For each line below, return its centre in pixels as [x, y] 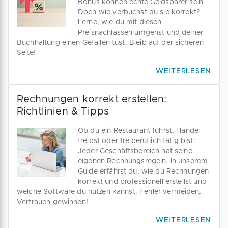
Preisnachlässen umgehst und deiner [141, 33]
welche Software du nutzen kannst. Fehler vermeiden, [109, 192]
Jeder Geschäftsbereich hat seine [135, 151]
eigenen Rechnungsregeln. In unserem [143, 161]
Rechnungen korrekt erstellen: [92, 99]
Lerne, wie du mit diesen [120, 22]
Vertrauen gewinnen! [52, 202]
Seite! [26, 53]
